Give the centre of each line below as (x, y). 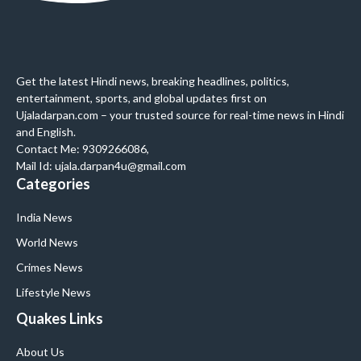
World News (47, 242)
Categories (53, 184)
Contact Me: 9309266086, (83, 149)
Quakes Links (60, 318)
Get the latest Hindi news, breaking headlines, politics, (153, 81)
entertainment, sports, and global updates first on (141, 98)
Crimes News (50, 267)
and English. (46, 132)
